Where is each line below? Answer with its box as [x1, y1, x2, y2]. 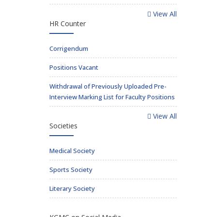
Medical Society [49, 146, 95, 155]
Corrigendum [49, 44, 88, 53]
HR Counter [49, 19, 86, 28]
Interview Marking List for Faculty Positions [49, 93, 175, 101]
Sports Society [49, 165, 93, 174]
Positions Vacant [49, 63, 98, 72]
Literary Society [49, 184, 95, 193]
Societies [49, 121, 77, 130]
